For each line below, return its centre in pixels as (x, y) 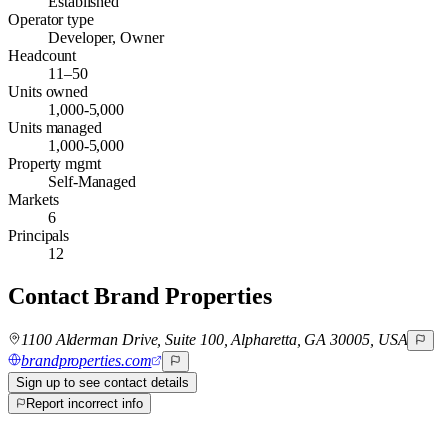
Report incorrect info (84, 403)
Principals (39, 235)
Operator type (51, 19)
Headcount (42, 55)
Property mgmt (54, 163)
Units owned (48, 91)
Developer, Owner (106, 37)
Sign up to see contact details (102, 382)
